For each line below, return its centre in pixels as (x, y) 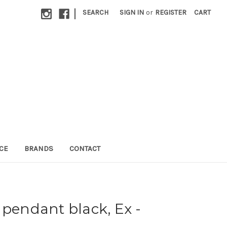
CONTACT (85, 148)
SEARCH (96, 12)
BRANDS (39, 148)
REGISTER (171, 12)
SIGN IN (132, 12)
